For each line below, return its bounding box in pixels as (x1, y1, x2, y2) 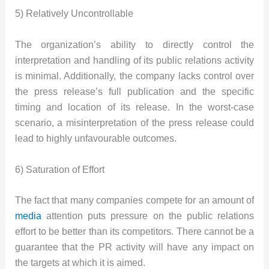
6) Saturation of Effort (14, 164, 104, 175)
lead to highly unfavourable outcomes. (14, 133, 177, 144)
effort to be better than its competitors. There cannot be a (14, 226, 255, 237)
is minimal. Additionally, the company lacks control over (14, 71, 255, 82)
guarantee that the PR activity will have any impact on (14, 242, 255, 253)
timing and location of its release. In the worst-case (14, 102, 255, 113)
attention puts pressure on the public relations (41, 211, 255, 222)
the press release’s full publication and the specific (14, 86, 255, 97)
